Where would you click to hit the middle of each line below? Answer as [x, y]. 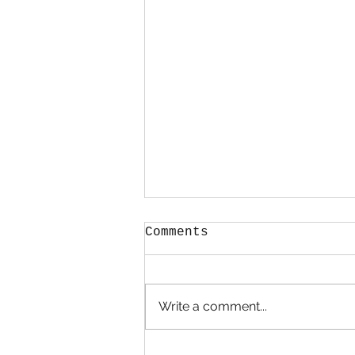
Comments [177, 233]
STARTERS [199, 286]
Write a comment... [213, 307]
